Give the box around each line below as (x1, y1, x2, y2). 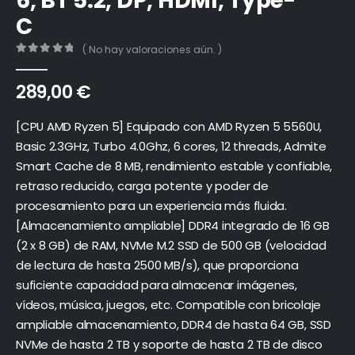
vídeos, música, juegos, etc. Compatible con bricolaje (16, 296, 322, 313)
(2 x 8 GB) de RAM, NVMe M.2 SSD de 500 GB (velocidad (16, 236, 326, 254)
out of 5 (21, 57, 64, 67)
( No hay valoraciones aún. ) (82, 42, 223, 56)
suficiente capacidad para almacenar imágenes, (16, 276, 297, 293)
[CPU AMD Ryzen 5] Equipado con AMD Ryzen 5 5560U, (16, 117, 323, 135)
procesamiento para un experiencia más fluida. (16, 197, 287, 214)
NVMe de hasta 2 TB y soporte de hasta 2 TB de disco (16, 335, 323, 353)
